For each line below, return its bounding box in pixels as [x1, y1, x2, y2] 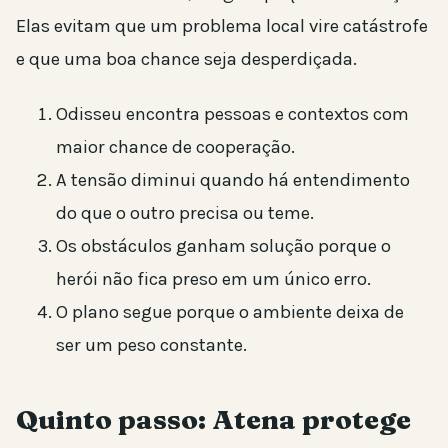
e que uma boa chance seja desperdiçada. [16, 47, 357, 70]
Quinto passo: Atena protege [16, 402, 411, 436]
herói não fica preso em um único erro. [56, 267, 371, 290]
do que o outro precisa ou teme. [56, 201, 314, 224]
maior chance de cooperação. [56, 135, 295, 158]
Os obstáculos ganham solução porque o [56, 234, 391, 257]
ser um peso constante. [56, 333, 247, 356]
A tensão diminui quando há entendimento [56, 168, 410, 191]
